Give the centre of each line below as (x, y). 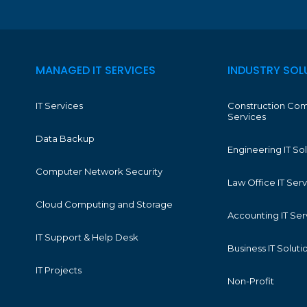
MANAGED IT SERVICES (96, 71)
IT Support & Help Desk (87, 237)
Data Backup (65, 139)
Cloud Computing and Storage (104, 205)
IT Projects (59, 270)
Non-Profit (250, 281)
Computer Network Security (99, 172)
